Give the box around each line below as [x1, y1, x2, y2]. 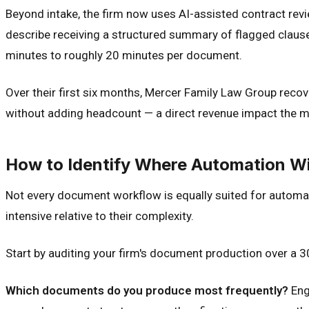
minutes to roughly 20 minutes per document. [6, 48, 242, 62]
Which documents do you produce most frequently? [6, 283, 288, 297]
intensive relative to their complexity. [6, 208, 194, 223]
